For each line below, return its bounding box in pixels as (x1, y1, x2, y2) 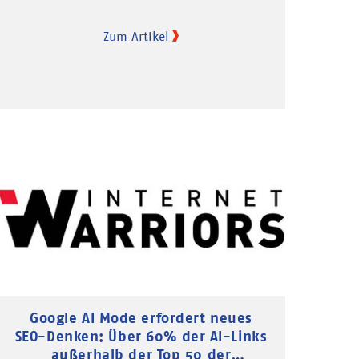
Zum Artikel (103, 28, 168, 45)
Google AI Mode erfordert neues (30, 308, 252, 327)
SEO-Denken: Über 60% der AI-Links (14, 326, 268, 345)
